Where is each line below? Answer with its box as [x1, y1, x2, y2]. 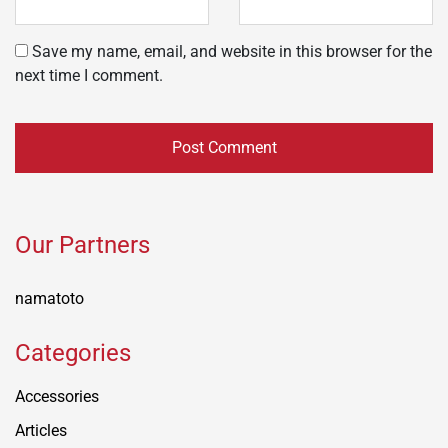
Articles [15, 420, 67, 440]
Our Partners [15, 230, 150, 259]
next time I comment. [15, 65, 163, 85]
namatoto [15, 288, 84, 308]
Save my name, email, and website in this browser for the [32, 41, 432, 61]
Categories [15, 338, 131, 367]
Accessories [15, 386, 99, 406]
